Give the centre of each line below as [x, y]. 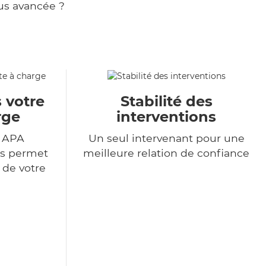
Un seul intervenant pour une [166, 138]
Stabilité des [166, 102]
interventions [166, 117]
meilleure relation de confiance [166, 153]
